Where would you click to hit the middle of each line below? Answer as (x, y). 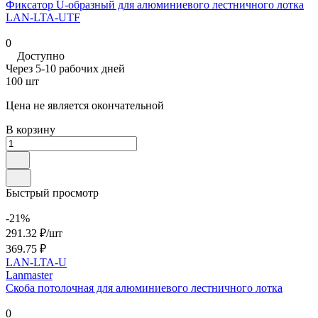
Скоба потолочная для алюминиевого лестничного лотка (144, 287)
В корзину (31, 129)
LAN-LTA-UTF (43, 17)
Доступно (41, 55)
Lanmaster (29, 275)
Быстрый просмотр (52, 192)
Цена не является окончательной (85, 105)
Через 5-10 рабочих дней (65, 68)
